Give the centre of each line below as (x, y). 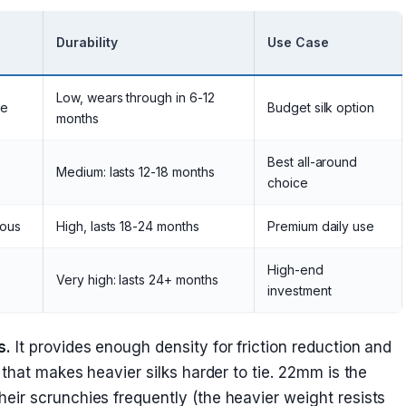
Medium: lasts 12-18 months (135, 172)
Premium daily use (321, 226)
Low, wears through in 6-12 (135, 97)
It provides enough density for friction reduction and (202, 347)
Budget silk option (321, 107)
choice (288, 183)
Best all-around (313, 162)
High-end (295, 270)
